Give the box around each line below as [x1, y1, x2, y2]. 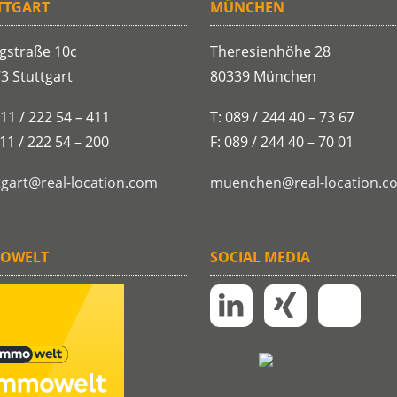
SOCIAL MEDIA [209, 247, 310, 268]
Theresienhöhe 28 [209, 42, 331, 62]
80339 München [209, 66, 316, 87]
